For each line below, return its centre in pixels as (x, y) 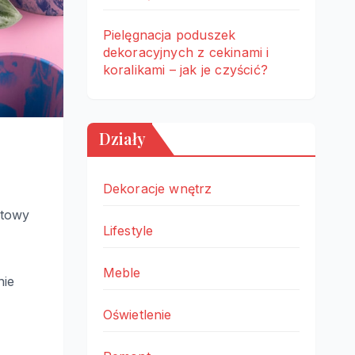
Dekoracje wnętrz (157, 189)
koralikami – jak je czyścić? (185, 70)
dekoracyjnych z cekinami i (186, 52)
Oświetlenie (137, 315)
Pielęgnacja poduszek (169, 35)
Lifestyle (128, 231)
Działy (122, 138)
